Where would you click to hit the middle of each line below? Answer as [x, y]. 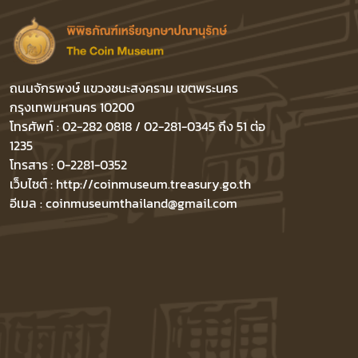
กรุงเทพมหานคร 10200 [72, 107]
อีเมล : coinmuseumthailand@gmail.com [123, 203]
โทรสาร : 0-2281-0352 [68, 165]
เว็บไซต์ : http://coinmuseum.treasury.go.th [130, 184]
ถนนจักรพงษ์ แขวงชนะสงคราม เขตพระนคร [124, 88]
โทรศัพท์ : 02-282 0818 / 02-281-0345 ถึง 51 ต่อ [137, 127]
